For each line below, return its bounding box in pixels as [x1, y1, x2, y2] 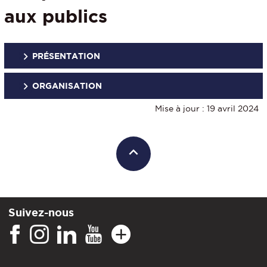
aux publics [4, 5, 107, 26]
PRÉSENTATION [32, 51, 101, 61]
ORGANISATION [32, 81, 103, 91]
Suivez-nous [8, 206, 74, 218]
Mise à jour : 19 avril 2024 [155, 103, 259, 113]
